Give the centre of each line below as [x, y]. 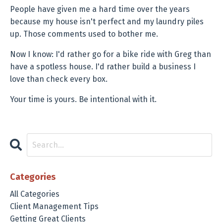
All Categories [35, 194]
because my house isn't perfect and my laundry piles [107, 22]
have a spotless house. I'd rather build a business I [103, 67]
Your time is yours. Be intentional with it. [83, 100]
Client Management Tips [54, 207]
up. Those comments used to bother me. [84, 34]
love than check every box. [59, 79]
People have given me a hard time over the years [100, 9]
